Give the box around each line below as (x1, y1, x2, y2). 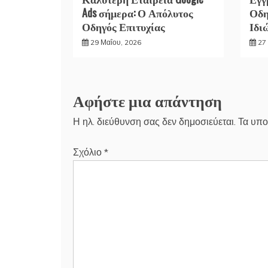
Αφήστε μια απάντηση (73, 89, 222, 112)
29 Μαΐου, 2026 (90, 38, 141, 47)
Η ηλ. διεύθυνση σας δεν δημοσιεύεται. (73, 115, 236, 128)
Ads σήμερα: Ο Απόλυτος (82, 5, 193, 21)
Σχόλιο (73, 146, 104, 159)
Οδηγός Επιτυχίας (82, 19, 165, 35)
